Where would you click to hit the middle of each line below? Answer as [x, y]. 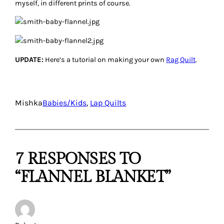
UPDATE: [29, 59]
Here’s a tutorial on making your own [105, 59]
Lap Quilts [108, 103]
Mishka [29, 103]
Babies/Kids [65, 103]
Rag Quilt [181, 59]
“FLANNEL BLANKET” [93, 177]
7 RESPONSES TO [78, 159]
